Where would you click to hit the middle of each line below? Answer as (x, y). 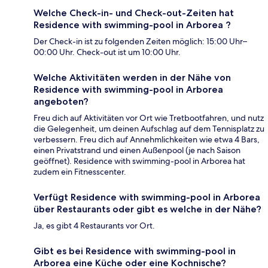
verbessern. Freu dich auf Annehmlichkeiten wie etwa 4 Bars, (147, 140)
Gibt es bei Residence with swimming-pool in (135, 251)
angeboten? (61, 102)
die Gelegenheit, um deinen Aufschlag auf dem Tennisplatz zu (149, 129)
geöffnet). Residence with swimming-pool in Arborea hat (139, 161)
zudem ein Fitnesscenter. (80, 172)
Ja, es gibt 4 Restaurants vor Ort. (94, 226)
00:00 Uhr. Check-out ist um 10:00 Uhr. (107, 52)
